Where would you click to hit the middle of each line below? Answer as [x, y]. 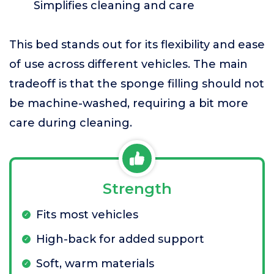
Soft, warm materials [95, 264]
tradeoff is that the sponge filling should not [137, 84]
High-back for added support [120, 239]
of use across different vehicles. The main [128, 64]
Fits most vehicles [87, 215]
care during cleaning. [71, 123]
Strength [137, 189]
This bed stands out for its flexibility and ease [137, 45]
